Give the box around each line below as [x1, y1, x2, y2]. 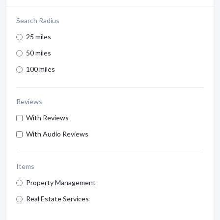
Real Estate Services [26, 194, 89, 203]
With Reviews [26, 113, 69, 122]
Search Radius [16, 16, 59, 25]
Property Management [26, 178, 96, 187]
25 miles [26, 32, 51, 41]
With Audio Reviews [26, 130, 88, 138]
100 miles [26, 65, 55, 73]
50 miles [26, 49, 51, 57]
